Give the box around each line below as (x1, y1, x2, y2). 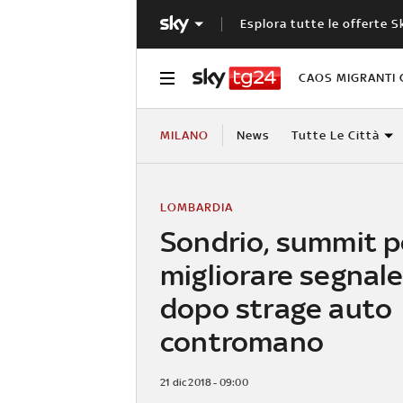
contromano (160, 324, 324, 358)
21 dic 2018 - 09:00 (160, 375, 248, 389)
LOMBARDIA (160, 200, 233, 214)
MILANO (160, 128, 209, 142)
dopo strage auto (160, 291, 393, 325)
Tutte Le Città (291, 128, 380, 142)
